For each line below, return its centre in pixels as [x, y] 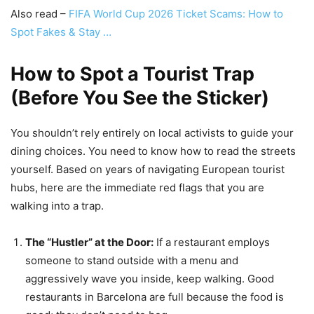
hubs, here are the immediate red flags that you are [137, 188]
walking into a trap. [57, 206]
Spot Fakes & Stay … [61, 32]
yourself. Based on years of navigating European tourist [148, 170]
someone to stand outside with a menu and [132, 261]
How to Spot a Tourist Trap [132, 74]
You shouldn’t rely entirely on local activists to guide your [152, 133]
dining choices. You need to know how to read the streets [153, 151]
